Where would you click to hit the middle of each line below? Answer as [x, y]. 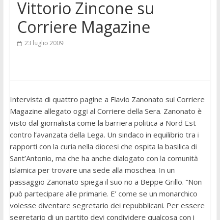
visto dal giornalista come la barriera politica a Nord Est [103, 123]
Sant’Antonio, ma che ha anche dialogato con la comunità [104, 158]
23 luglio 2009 [44, 43]
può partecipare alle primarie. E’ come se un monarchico [103, 194]
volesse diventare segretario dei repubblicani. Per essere [107, 206]
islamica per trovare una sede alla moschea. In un [92, 170]
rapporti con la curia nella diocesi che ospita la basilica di [103, 147]
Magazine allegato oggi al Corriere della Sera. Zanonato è [106, 111]
